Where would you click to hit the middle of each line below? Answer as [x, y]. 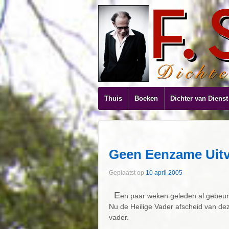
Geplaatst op [127, 173]
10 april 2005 [164, 173]
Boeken [146, 98]
